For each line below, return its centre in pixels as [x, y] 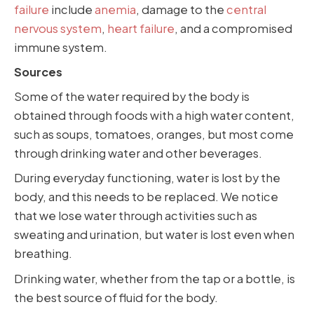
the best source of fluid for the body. [116, 297]
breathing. [43, 254]
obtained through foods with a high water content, [154, 116]
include [72, 9]
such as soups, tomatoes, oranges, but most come [154, 135]
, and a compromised [233, 28]
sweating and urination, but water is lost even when [154, 235]
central [246, 9]
